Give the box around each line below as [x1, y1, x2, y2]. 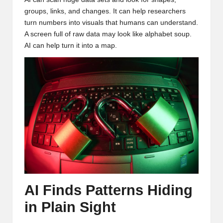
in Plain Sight [24, 199, 116, 215]
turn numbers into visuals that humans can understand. [24, 19, 198, 27]
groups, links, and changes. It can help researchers [24, 7, 186, 15]
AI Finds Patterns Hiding [24, 182, 193, 198]
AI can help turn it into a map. [24, 42, 117, 50]
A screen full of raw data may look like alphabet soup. [24, 30, 192, 38]
